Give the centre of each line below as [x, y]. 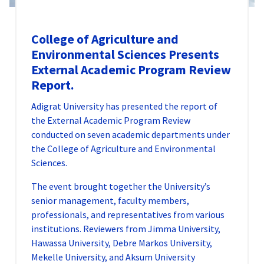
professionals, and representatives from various [128, 215]
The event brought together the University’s [121, 187]
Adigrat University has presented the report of [124, 106]
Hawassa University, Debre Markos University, [122, 243]
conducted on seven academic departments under [131, 135]
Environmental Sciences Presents [125, 55]
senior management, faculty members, [110, 201]
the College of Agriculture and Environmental [123, 149]
